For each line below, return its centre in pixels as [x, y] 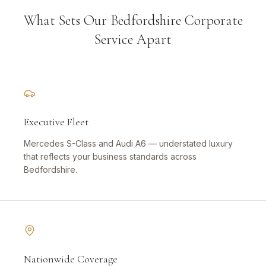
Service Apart [133, 40]
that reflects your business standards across [110, 157]
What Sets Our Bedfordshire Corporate [133, 21]
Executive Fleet [56, 122]
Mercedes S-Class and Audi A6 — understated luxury [128, 144]
